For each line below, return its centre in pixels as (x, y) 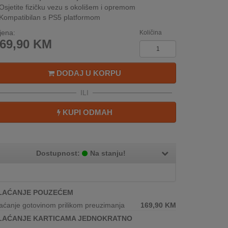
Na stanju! (108, 153)
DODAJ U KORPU (88, 73)
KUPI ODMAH (86, 112)
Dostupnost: (59, 153)
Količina (151, 33)
